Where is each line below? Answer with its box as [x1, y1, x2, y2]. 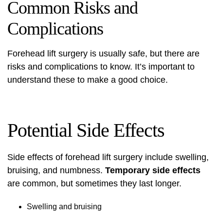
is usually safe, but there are [88, 49, 200, 58]
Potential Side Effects [7, 119, 164, 141]
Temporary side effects [105, 165, 200, 175]
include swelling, [143, 152, 209, 162]
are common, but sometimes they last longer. [7, 179, 182, 188]
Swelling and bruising [27, 202, 102, 211]
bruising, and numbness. [7, 165, 105, 175]
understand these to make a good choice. [7, 75, 168, 85]
